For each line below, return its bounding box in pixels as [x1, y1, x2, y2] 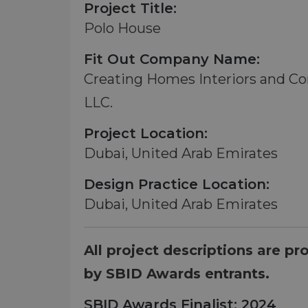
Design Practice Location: [84, 176, 269, 192]
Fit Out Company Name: [84, 51, 260, 67]
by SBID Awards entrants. [84, 265, 269, 282]
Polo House [84, 20, 161, 36]
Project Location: [84, 125, 208, 142]
